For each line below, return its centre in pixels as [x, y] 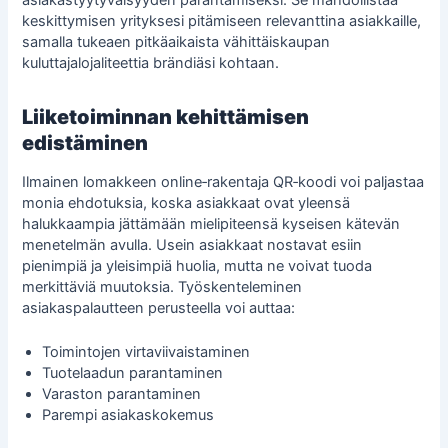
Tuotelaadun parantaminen [133, 373]
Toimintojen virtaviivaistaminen [146, 352]
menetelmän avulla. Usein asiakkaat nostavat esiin [192, 244]
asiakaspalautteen [83, 307]
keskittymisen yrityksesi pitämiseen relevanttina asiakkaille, [222, 20]
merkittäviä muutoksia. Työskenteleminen [162, 286]
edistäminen [85, 142]
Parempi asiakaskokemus [128, 415]
